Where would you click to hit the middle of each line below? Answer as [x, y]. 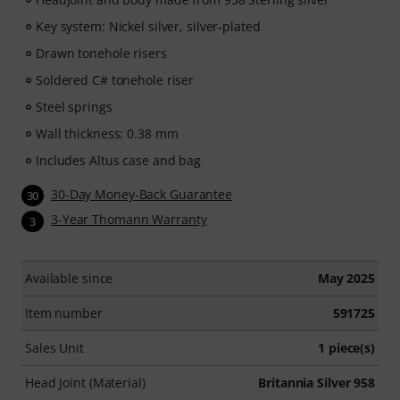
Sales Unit [54, 347]
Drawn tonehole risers [101, 54]
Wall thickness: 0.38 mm [107, 134]
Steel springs [74, 107]
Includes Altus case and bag [119, 161]
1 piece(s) [346, 347]
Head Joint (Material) [85, 382]
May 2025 [346, 278]
